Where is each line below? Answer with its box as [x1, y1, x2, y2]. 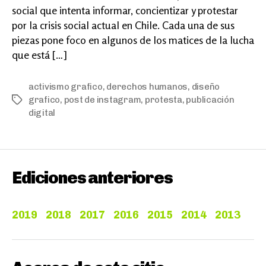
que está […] [12, 47, 67, 61]
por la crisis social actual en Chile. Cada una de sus [12, 18, 235, 31]
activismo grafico [28, 81, 103, 92]
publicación [186, 94, 235, 105]
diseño [191, 81, 220, 92]
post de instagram [64, 94, 141, 105]
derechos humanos [106, 81, 188, 92]
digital [28, 107, 56, 118]
